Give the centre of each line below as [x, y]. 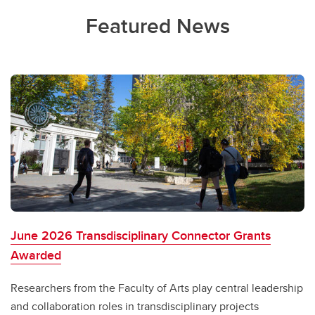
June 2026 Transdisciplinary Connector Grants [141, 235]
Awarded [36, 255]
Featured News [157, 26]
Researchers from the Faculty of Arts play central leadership [157, 288]
